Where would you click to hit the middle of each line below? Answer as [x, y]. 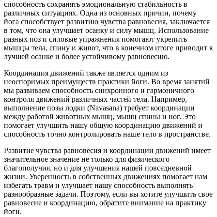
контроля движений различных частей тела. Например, [95, 99]
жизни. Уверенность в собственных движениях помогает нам [106, 177]
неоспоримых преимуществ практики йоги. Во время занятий [107, 82]
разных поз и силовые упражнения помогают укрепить [95, 39]
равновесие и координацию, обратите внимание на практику [105, 203]
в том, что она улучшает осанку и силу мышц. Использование [106, 31]
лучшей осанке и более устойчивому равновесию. [87, 57]
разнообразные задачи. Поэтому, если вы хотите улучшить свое [108, 194]
